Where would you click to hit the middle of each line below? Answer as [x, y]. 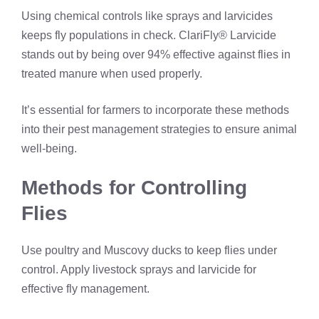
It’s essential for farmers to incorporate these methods [155, 110]
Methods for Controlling [134, 188]
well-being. [49, 149]
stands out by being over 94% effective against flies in [156, 55]
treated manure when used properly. [112, 74]
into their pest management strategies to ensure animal [159, 130]
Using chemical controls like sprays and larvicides [147, 16]
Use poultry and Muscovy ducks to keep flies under [149, 251]
